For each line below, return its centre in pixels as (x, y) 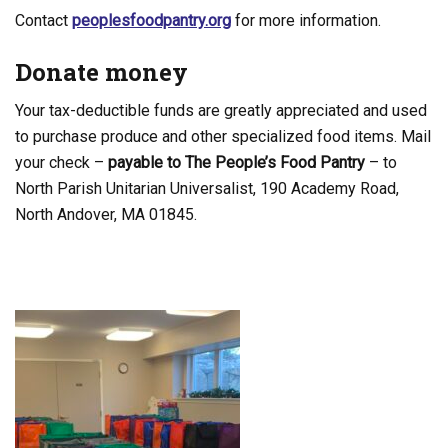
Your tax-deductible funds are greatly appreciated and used (221, 110)
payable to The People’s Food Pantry (236, 162)
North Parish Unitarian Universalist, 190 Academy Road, (207, 188)
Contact (43, 20)
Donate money (101, 72)
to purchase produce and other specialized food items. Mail (223, 136)
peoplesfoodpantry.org (151, 20)
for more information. (306, 20)
